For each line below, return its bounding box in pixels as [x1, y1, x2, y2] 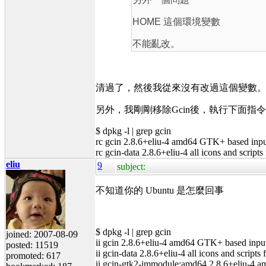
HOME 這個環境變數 [132, 16, 220, 27]
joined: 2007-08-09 [6, 229, 78, 239]
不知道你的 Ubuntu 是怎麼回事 [96, 185, 224, 195]
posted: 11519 [6, 239, 58, 250]
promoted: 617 [6, 250, 61, 261]
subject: [117, 161, 145, 172]
